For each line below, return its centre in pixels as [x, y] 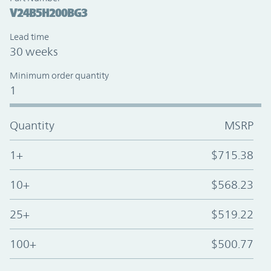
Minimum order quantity [59, 76]
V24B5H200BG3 [48, 13]
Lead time [29, 37]
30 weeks [34, 52]
